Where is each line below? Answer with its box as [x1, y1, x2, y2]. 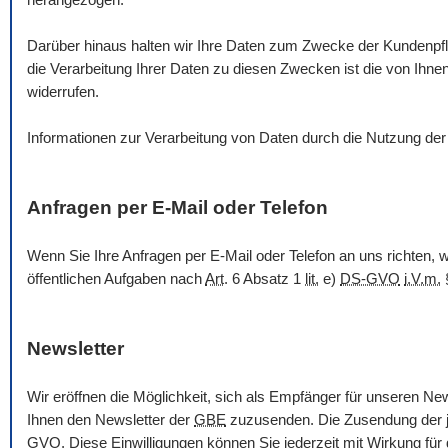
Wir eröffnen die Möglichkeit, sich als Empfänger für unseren [27, 388, 423, 406]
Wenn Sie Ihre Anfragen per [27, 247, 210, 265]
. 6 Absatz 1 [224, 270, 305, 288]
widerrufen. [27, 83, 99, 101]
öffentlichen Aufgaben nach [27, 270, 205, 288]
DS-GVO [340, 270, 400, 288]
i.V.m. [404, 270, 441, 288]
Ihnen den [27, 411, 95, 429]
